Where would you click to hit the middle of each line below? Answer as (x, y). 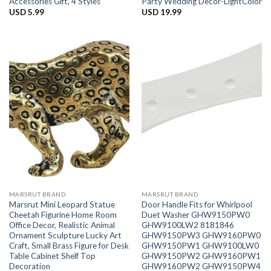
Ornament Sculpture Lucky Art (65, 235)
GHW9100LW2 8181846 (188, 225)
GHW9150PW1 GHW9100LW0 (200, 245)
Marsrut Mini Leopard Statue (62, 204)
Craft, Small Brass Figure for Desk (69, 245)
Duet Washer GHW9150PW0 (195, 214)
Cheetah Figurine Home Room (63, 214)
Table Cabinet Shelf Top (52, 256)
